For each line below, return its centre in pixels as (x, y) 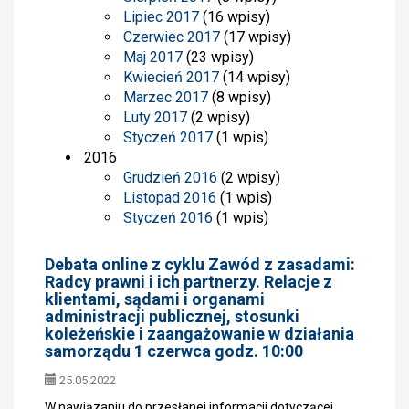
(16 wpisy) (235, 17)
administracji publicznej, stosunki (172, 316)
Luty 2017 (156, 117)
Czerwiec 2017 (172, 37)
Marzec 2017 (166, 97)
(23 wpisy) (219, 57)
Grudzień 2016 (171, 178)
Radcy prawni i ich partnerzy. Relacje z (189, 282)
